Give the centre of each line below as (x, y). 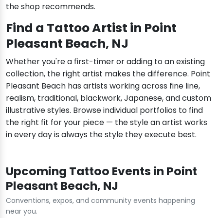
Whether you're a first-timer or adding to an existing (105, 62)
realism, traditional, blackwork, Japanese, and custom (109, 98)
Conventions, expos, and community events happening (100, 201)
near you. (22, 211)
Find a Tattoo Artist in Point (91, 28)
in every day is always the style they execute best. (101, 135)
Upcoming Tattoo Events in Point (101, 171)
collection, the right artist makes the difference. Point (108, 74)
